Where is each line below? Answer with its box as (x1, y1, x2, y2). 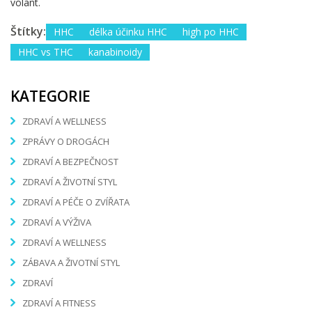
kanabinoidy (88, 45, 142, 58)
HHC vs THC (18, 45, 73, 58)
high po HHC (182, 24, 239, 38)
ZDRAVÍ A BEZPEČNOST (22, 155, 118, 169)
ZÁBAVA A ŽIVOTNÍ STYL (22, 256, 120, 270)
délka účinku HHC (89, 24, 167, 38)
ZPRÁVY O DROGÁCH (22, 135, 109, 148)
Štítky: (10, 23, 46, 39)
